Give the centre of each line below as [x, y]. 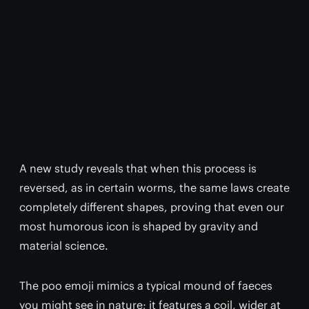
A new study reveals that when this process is [138, 168]
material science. [64, 246]
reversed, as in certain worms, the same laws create [154, 188]
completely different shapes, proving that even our [152, 207]
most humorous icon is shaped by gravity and [139, 226]
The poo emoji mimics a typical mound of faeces [146, 286]
